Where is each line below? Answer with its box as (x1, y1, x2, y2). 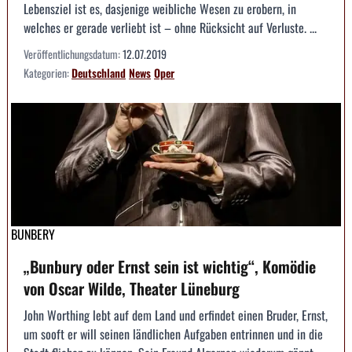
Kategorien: (24, 64, 71, 81)
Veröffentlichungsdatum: (24, 45, 123, 62)
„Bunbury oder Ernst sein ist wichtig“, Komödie (24, 255, 316, 279)
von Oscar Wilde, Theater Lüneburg (24, 277, 240, 301)
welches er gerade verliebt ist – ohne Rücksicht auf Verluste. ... (24, 17, 317, 37)
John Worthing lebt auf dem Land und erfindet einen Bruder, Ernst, (24, 306, 328, 325)
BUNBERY (11, 225, 55, 244)
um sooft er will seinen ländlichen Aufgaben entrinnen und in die (24, 324, 323, 344)
